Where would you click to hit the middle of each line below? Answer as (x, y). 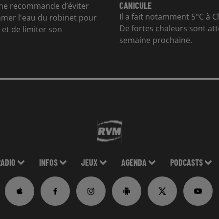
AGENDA (134, 162)
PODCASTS (186, 162)
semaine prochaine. (156, 40)
